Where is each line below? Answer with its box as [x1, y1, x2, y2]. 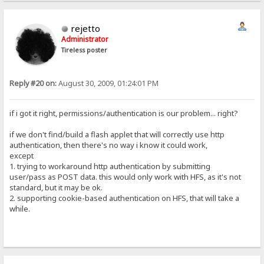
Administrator [61, 34, 109, 44]
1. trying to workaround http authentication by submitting [9, 161, 211, 172]
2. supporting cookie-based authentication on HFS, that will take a [9, 193, 240, 204]
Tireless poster [61, 45, 108, 54]
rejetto [71, 22, 101, 34]
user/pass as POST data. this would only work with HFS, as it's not [9, 171, 242, 183]
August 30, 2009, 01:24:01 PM [57, 78, 159, 88]
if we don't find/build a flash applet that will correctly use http [9, 129, 225, 140]
